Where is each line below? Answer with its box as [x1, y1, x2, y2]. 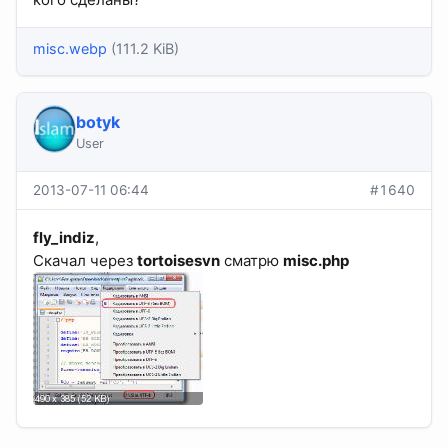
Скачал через [33, 250, 137, 270]
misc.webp [33, 40, 107, 58]
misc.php [283, 250, 349, 270]
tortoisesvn [137, 250, 220, 270]
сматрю [220, 250, 283, 270]
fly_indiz [33, 227, 95, 247]
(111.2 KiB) [111, 40, 179, 58]
